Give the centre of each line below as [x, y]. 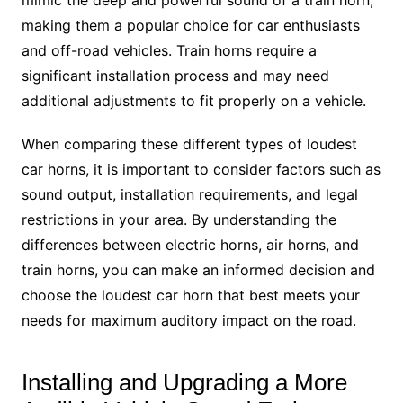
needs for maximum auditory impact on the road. [188, 321]
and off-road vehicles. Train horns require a [169, 51]
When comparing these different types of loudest [189, 144]
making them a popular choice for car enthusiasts [190, 26]
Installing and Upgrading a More [184, 383]
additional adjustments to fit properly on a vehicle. [193, 101]
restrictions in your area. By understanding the [179, 220]
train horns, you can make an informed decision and [198, 270]
